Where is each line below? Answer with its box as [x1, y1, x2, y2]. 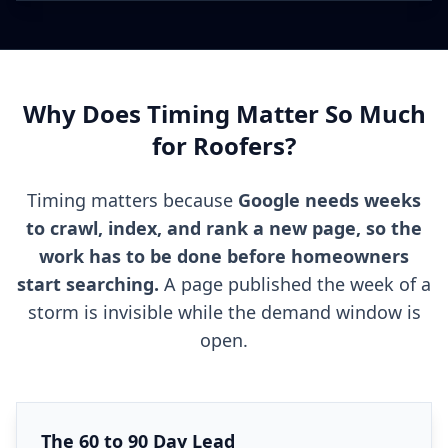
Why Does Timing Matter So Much [22, 97, 426, 130]
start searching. [17, 272, 159, 296]
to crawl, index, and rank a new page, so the [26, 216, 422, 240]
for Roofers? [152, 129, 296, 162]
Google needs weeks [238, 188, 421, 212]
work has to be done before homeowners [39, 244, 409, 268]
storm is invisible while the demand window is [27, 300, 421, 324]
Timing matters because [27, 188, 238, 212]
